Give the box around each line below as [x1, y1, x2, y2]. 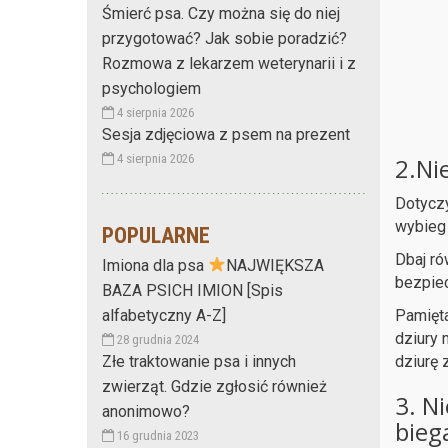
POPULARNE [102, 222, 210, 248]
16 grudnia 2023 [114, 427, 199, 443]
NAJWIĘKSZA [226, 255, 325, 275]
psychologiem [102, 78, 201, 98]
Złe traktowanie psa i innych [102, 351, 296, 371]
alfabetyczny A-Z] [102, 305, 226, 325]
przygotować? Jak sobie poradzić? [102, 28, 347, 48]
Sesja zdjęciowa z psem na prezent [102, 124, 350, 144]
